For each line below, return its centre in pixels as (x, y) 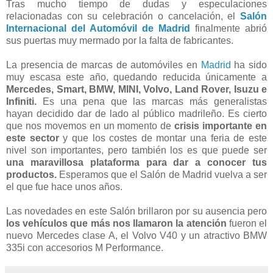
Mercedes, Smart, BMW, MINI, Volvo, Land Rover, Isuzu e (136, 89)
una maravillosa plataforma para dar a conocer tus (136, 162)
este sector (33, 138)
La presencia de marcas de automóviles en (104, 65)
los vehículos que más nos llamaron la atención (116, 223)
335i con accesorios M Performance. (85, 247)
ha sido (249, 65)
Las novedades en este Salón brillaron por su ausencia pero (136, 211)
